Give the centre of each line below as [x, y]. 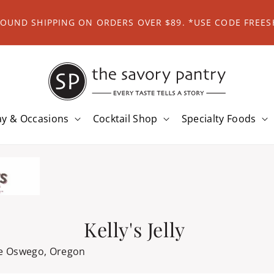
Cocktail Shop [125, 119]
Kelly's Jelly [135, 229]
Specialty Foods [219, 119]
